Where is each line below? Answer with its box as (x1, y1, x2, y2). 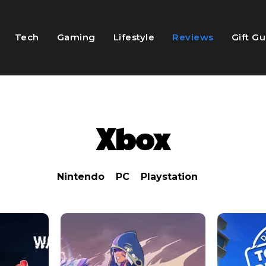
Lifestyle (113, 31, 155, 43)
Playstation (141, 170, 198, 182)
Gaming (56, 31, 96, 43)
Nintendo (57, 170, 104, 182)
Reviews (172, 31, 214, 43)
